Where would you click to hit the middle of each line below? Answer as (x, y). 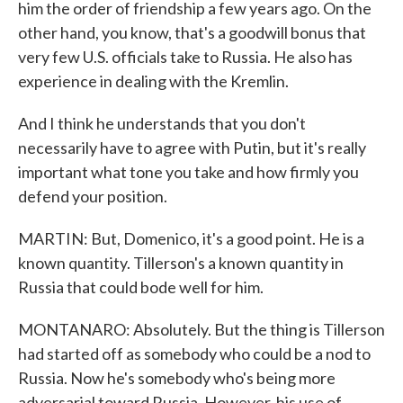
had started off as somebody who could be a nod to (194, 354)
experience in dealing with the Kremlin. (153, 81)
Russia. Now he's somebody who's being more (177, 378)
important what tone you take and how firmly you (188, 172)
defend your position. (93, 196)
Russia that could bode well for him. (141, 287)
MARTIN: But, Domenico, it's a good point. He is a (191, 238)
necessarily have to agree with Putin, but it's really (192, 148)
